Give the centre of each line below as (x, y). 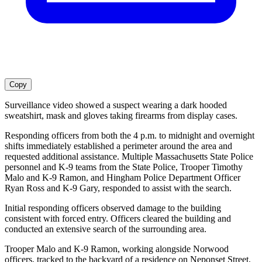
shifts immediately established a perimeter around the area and (118, 146)
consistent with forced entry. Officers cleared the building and (118, 218)
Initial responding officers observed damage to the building (113, 208)
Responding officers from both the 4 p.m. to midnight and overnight (130, 135)
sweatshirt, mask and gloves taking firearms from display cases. (121, 115)
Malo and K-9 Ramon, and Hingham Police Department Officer (123, 177)
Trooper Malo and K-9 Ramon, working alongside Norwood (117, 249)
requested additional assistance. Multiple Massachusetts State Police (129, 156)
